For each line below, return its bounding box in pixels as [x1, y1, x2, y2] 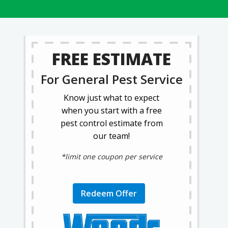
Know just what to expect [64, 92, 159, 104]
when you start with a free [61, 105, 162, 117]
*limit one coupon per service [61, 152, 162, 162]
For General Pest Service [40, 71, 183, 88]
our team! [93, 130, 130, 142]
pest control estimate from [60, 118, 163, 129]
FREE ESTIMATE [52, 48, 171, 70]
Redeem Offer [81, 188, 137, 199]
